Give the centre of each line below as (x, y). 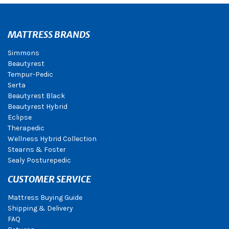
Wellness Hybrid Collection (52, 139)
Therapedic (26, 128)
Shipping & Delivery (40, 208)
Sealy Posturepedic (39, 160)
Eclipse (20, 117)
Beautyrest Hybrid (38, 106)
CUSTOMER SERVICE (49, 179)
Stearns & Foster (37, 149)
